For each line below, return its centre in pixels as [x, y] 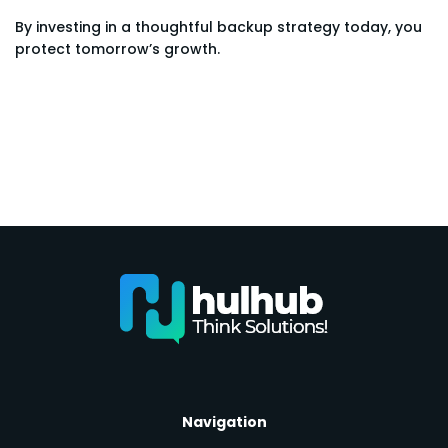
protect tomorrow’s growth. [117, 49]
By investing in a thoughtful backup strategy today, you [218, 27]
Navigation [224, 422]
